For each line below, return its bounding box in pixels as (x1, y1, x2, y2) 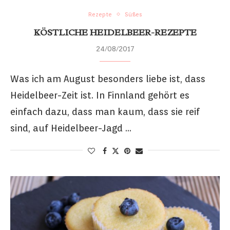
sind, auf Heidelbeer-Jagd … (10, 122, 131, 133)
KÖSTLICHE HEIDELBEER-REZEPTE (33, 26, 197, 38)
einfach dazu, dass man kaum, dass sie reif (10, 106, 200, 117)
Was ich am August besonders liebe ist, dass (10, 73, 205, 84)
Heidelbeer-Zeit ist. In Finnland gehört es (10, 89, 189, 101)
